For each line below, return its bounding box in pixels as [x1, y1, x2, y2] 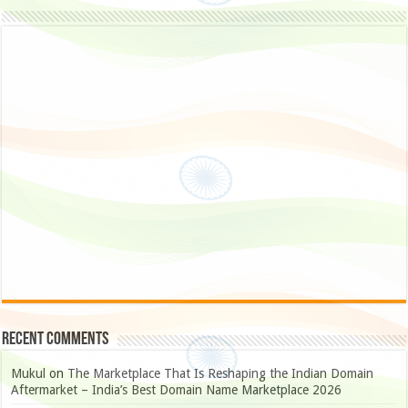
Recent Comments [2, 331, 109, 350]
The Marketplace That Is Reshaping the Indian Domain [67, 366, 374, 382]
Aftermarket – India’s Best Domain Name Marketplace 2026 [11, 382, 342, 398]
